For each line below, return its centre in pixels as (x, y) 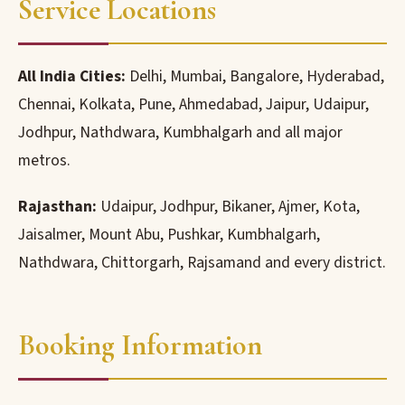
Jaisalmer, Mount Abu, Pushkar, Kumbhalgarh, (169, 235)
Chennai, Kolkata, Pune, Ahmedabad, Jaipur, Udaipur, (193, 104)
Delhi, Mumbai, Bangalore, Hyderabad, (255, 76)
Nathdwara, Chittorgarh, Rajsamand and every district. (202, 263)
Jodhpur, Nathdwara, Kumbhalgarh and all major (180, 132)
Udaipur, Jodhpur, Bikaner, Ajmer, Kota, (228, 207)
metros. (44, 160)
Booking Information (140, 345)
